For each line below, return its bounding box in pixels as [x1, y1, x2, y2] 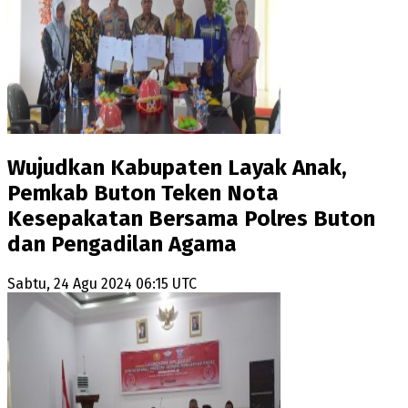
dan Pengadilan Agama [7, 231, 237, 258]
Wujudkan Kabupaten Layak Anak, [7, 155, 347, 181]
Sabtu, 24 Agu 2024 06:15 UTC [7, 275, 197, 293]
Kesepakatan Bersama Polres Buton [7, 206, 375, 232]
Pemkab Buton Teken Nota [7, 180, 279, 207]
